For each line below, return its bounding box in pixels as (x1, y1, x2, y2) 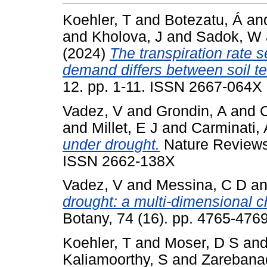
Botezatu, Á (164, 11, 243, 28)
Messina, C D (156, 177, 247, 194)
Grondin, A (156, 103, 226, 119)
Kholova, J (92, 28, 163, 45)
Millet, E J (92, 119, 158, 136)
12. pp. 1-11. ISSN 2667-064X (63, 78, 262, 95)
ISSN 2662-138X (63, 153, 175, 169)
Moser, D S (164, 235, 239, 252)
